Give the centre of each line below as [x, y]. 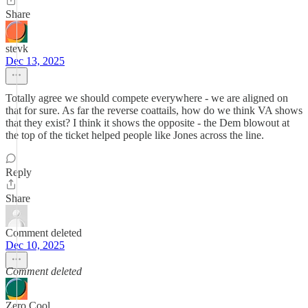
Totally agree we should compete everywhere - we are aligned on [147, 98]
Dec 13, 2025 [35, 61]
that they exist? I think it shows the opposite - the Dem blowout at [147, 123]
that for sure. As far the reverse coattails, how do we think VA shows [154, 110]
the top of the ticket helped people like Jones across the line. [135, 135]
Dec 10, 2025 [35, 245]
